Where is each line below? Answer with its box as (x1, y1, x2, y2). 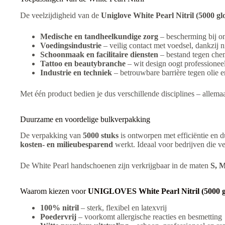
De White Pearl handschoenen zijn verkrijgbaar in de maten (20, 161, 210, 170)
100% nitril (40, 203, 79, 212)
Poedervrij (40, 212, 76, 221)
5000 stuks (83, 131, 119, 140)
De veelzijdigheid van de (20, 11, 101, 20)
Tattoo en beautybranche (40, 59, 126, 68)
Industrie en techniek (40, 68, 112, 77)
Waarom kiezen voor (20, 187, 88, 196)
